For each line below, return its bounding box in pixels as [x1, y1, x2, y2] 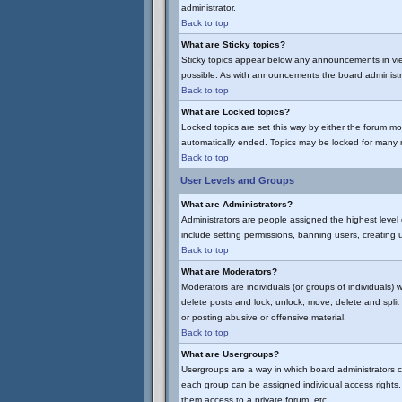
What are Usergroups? [181, 349, 279, 359]
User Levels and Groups [180, 175, 294, 186]
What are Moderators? [181, 267, 277, 276]
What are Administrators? [181, 199, 293, 209]
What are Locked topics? [181, 107, 290, 117]
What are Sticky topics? [181, 39, 285, 49]
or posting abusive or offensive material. [181, 312, 346, 322]
